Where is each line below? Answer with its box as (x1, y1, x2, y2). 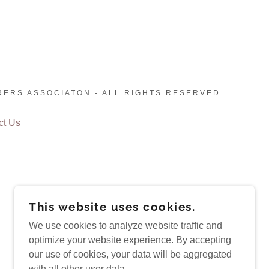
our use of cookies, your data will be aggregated (29, 249, 232, 259)
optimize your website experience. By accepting (29, 235, 231, 245)
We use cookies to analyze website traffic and (29, 220, 222, 231)
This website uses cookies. (29, 200, 195, 213)
